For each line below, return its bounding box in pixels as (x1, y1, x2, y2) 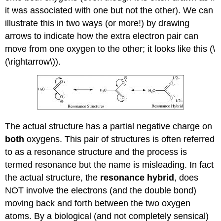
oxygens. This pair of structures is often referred (27, 134, 215, 144)
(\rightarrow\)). (5, 57, 61, 67)
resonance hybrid (100, 172, 175, 183)
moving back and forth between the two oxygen (5, 198, 191, 208)
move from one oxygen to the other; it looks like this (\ (5, 44, 216, 54)
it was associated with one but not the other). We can (5, 5, 214, 16)
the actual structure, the (5, 172, 101, 183)
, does (174, 172, 199, 183)
